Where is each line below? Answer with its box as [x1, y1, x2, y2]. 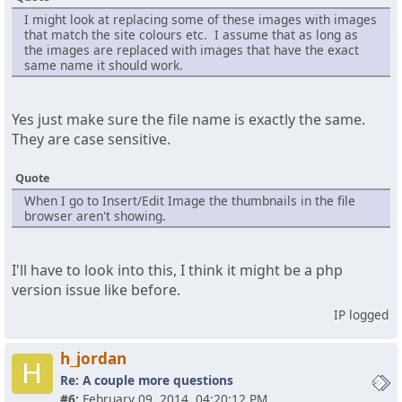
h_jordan [59, 347, 127, 369]
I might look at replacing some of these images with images [23, 11, 377, 29]
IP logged [334, 305, 389, 323]
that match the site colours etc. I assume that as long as [23, 26, 358, 44]
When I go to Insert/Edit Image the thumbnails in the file [23, 192, 355, 210]
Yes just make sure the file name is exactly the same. [12, 109, 365, 130]
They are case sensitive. [12, 129, 170, 150]
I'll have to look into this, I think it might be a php [12, 259, 343, 280]
